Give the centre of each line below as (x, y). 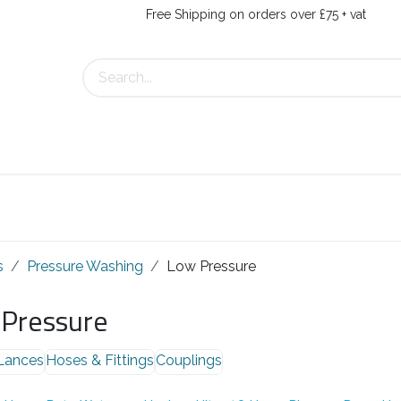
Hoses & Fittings (99, 360)
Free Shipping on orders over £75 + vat (256, 14)
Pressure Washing (85, 266)
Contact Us (68, 151)
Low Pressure (211, 266)
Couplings (188, 360)
